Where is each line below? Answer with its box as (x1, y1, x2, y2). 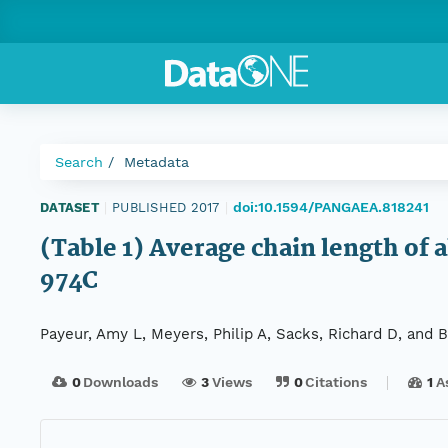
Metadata (124, 154, 189, 170)
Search (55, 154, 103, 170)
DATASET (40, 199, 99, 215)
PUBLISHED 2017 (112, 199, 220, 215)
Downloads (83, 374, 159, 391)
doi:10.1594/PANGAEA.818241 (233, 199, 429, 215)
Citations (305, 374, 368, 391)
